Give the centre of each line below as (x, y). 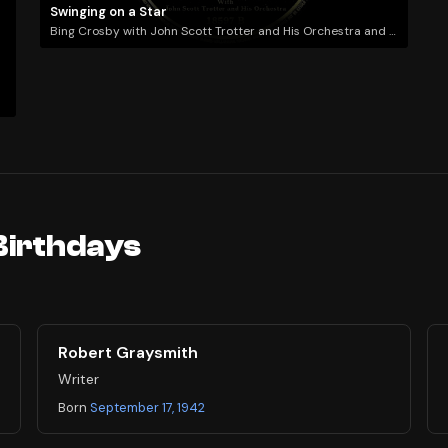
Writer (79, 379)
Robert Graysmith (128, 353)
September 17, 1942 (148, 408)
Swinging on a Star (108, 11)
